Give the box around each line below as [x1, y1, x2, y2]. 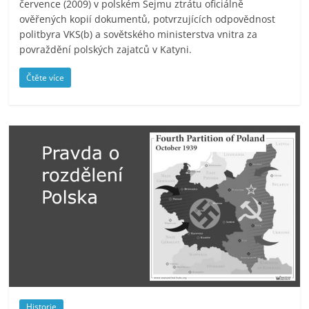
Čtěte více [26, 72, 65, 84]
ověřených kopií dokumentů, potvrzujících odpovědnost [19, 12, 276, 26]
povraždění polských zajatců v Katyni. [19, 43, 192, 57]
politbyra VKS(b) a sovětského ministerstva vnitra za [19, 28, 258, 41]
